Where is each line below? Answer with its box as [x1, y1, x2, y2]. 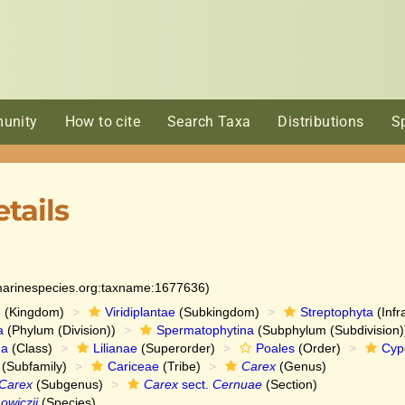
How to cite [64, 113, 140, 130]
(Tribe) [158, 359, 201, 373]
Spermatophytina [155, 323, 254, 337]
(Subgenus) [32, 377, 103, 391]
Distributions [278, 113, 364, 130]
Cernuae [212, 377, 262, 391]
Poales [255, 341, 295, 355]
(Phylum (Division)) [3, 323, 116, 337]
